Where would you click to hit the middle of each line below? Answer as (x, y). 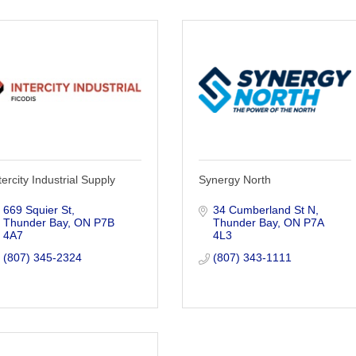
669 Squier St (37, 209)
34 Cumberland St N (264, 209)
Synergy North (235, 179)
